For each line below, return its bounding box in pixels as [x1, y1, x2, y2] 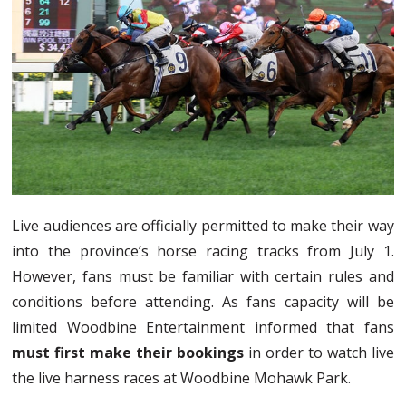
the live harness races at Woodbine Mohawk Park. [12, 367, 352, 388]
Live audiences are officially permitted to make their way [12, 215, 394, 236]
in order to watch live [244, 342, 394, 362]
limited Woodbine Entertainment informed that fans [12, 316, 394, 337]
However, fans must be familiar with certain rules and [12, 266, 394, 286]
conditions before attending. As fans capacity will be [12, 291, 394, 312]
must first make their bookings [12, 342, 245, 362]
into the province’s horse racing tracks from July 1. [12, 240, 394, 261]
